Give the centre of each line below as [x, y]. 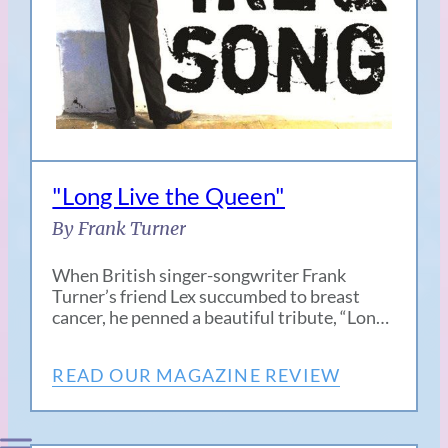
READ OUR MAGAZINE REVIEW [196, 375]
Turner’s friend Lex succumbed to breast [206, 296]
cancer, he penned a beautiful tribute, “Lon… [221, 317]
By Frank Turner [119, 229]
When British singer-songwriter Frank [199, 275]
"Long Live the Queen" [169, 196]
